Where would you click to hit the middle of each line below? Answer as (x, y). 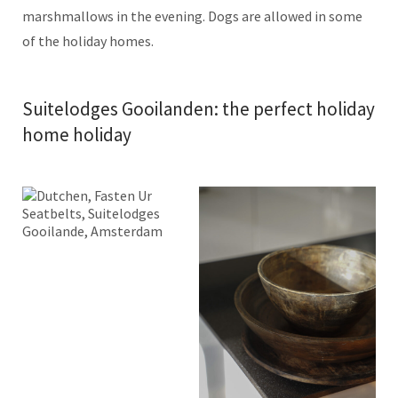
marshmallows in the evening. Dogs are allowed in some (192, 16)
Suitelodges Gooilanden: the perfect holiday (199, 108)
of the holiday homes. (88, 40)
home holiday (77, 134)
